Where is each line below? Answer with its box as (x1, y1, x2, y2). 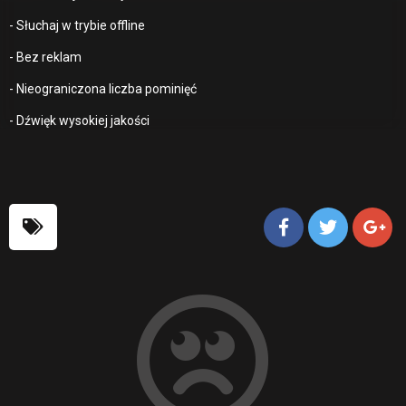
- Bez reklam (9, 49, 82, 64)
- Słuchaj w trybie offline (9, 17, 145, 33)
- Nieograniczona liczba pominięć (9, 81, 197, 96)
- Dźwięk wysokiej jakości (9, 112, 150, 128)
